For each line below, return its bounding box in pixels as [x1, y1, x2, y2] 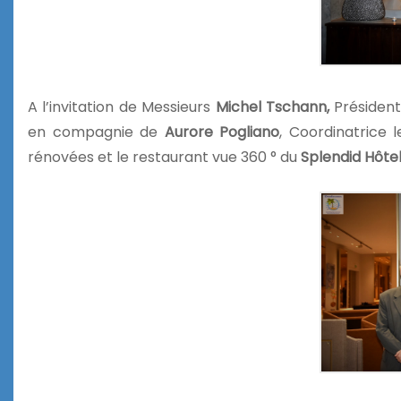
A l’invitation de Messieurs [28, 97, 216, 118]
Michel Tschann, [215, 97, 330, 118]
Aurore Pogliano [164, 122, 280, 143]
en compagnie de [28, 122, 165, 143]
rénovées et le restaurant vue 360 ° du [28, 147, 301, 168]
